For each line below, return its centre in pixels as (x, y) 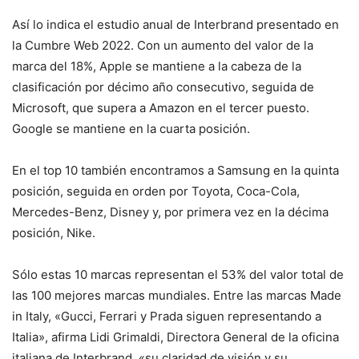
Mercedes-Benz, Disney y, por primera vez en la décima (170, 212)
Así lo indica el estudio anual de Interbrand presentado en (175, 25)
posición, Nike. (54, 233)
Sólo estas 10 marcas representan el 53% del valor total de (178, 275)
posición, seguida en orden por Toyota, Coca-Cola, (156, 192)
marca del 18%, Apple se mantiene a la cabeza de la (157, 67)
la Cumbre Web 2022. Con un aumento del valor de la (163, 46)
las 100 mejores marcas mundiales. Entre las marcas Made (177, 296)
